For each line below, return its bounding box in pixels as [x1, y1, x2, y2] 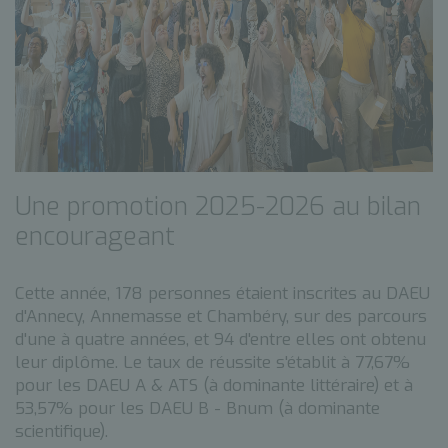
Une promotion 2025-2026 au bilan [15, 190, 421, 223]
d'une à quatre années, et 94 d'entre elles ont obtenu [15, 328, 426, 351]
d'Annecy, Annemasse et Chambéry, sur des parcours [15, 305, 427, 328]
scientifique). [15, 420, 108, 443]
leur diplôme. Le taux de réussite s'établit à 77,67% [15, 351, 410, 374]
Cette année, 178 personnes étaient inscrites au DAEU [15, 282, 430, 305]
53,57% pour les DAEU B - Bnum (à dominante [15, 397, 380, 420]
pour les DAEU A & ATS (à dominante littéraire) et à [15, 374, 413, 397]
